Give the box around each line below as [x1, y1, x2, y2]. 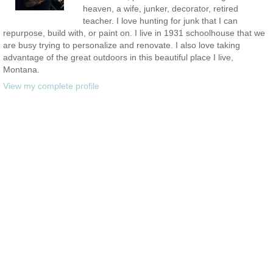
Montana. [3, 64, 40, 74]
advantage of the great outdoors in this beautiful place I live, [3, 52, 233, 62]
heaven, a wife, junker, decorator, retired [82, 3, 238, 13]
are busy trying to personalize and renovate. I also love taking [3, 40, 240, 50]
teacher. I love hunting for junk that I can [82, 15, 238, 26]
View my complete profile [3, 80, 99, 91]
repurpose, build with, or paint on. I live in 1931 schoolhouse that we [3, 27, 265, 38]
